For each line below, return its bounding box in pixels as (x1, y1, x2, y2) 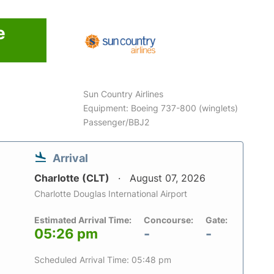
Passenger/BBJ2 (83, 117, 150, 128)
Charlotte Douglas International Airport (34, 188, 187, 199)
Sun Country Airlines (83, 89, 164, 100)
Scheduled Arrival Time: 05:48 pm (34, 254, 171, 265)
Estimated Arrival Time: (34, 215, 131, 226)
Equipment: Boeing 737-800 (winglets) (83, 103, 239, 114)
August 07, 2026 (130, 172, 206, 185)
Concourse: (144, 215, 193, 226)
